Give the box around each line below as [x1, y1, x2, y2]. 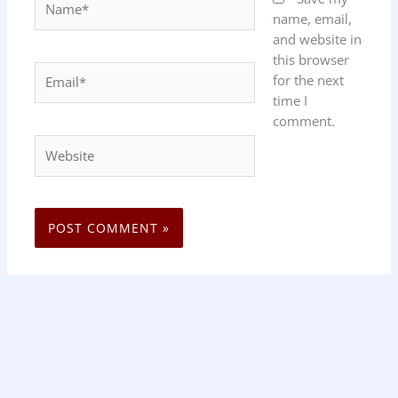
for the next [272, 71, 344, 90]
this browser [272, 51, 349, 69]
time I [272, 92, 307, 110]
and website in [272, 30, 362, 49]
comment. [272, 112, 335, 131]
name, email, [272, 10, 352, 28]
